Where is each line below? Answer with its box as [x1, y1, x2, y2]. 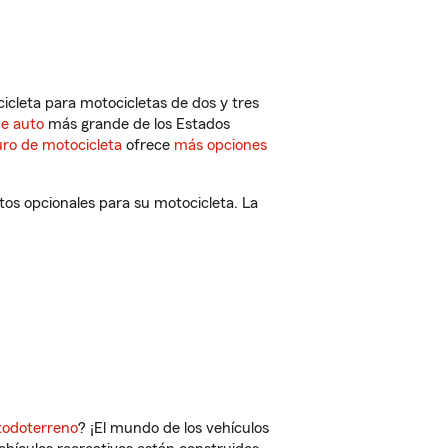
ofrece [122, 137, 174, 153]
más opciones [174, 137, 267, 153]
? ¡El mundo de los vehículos [78, 420, 269, 436]
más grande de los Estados [44, 116, 230, 132]
